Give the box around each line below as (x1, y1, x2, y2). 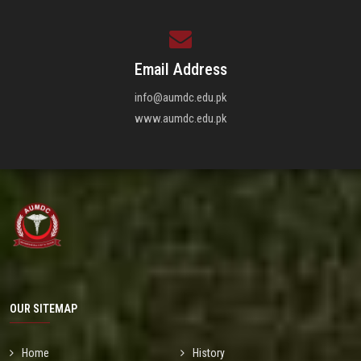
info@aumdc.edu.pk (134, 90, 227, 105)
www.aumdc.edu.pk (134, 111, 227, 126)
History (193, 346, 225, 359)
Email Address (134, 60, 227, 79)
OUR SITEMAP (10, 302, 77, 315)
